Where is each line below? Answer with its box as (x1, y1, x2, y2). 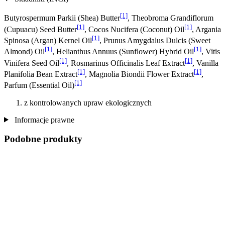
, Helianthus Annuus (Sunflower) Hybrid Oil (52, 47, 194, 56)
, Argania (192, 25, 221, 34)
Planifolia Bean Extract (4, 70, 77, 79)
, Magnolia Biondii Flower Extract (85, 70, 194, 79)
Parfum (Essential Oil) (4, 81, 74, 90)
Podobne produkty (4, 134, 82, 145)
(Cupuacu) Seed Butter (4, 25, 77, 34)
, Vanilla (192, 58, 218, 67)
